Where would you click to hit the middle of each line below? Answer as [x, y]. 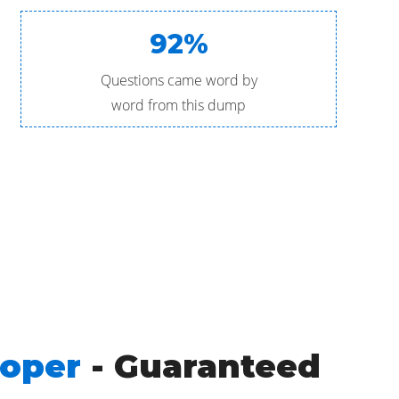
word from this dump [179, 105]
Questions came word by [179, 80]
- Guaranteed [201, 366]
